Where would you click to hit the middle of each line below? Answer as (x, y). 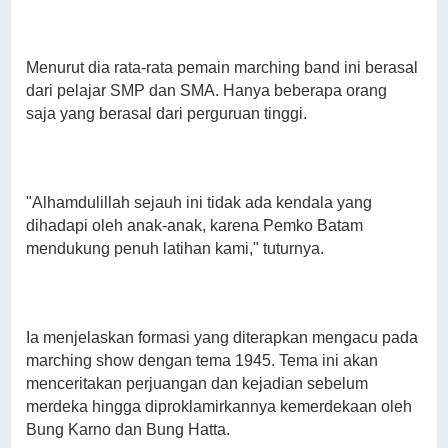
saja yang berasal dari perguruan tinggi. (167, 114)
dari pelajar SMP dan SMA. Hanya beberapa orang (207, 91)
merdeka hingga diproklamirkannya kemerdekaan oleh (219, 407)
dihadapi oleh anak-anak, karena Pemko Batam (195, 226)
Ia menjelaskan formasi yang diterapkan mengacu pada (222, 338)
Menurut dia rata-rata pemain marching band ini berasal (222, 68)
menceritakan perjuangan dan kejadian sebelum (197, 384)
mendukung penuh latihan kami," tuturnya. (175, 249)
